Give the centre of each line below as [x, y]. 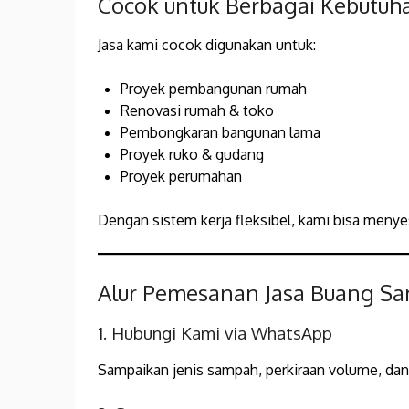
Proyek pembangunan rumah [214, 89]
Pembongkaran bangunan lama [220, 133]
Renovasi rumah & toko [197, 111]
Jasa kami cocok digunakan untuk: [207, 45]
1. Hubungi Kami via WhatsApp [215, 333]
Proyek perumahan [181, 177]
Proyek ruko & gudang [192, 155]
